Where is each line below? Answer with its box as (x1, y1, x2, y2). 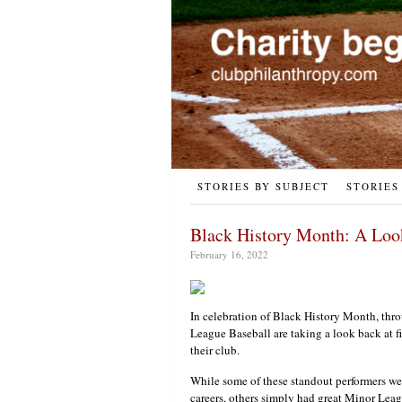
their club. (190, 342, 240, 359)
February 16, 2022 (190, 248, 268, 262)
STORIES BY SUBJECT (197, 179, 329, 194)
